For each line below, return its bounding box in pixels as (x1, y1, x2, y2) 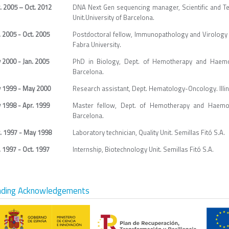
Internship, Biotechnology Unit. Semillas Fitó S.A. (73, 144, 214, 154)
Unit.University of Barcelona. (73, 12, 154, 22)
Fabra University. (73, 39, 121, 50)
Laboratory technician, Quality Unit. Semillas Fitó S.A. (73, 127, 225, 138)
